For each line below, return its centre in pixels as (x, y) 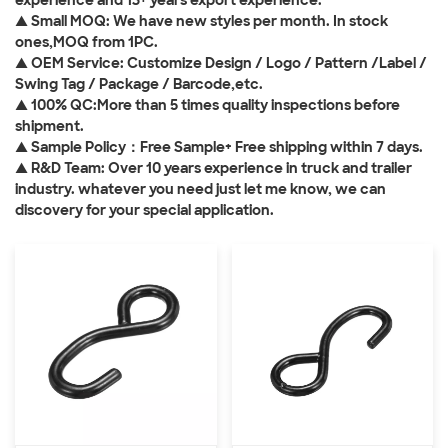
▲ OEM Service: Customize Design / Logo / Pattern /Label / (221, 63)
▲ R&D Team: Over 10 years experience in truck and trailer (213, 168)
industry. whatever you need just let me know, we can (200, 189)
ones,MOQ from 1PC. (86, 42)
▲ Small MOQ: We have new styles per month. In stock (201, 21)
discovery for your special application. (144, 210)
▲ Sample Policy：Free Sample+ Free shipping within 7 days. (219, 147)
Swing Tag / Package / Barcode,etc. (139, 84)
